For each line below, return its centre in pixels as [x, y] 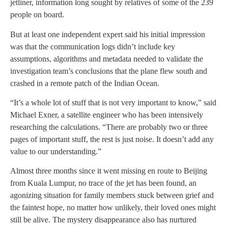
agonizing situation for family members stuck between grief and [112, 195]
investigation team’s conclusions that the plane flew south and [109, 71]
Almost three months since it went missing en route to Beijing [109, 171]
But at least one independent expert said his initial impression [108, 34]
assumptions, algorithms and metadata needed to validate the [107, 59]
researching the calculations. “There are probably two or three [109, 127]
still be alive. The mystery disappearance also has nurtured [103, 220]
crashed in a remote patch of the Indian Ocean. [85, 83]
